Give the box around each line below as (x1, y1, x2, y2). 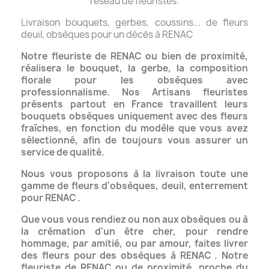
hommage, (21, 237, 73, 250)
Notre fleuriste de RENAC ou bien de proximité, (21, 49, 248, 62)
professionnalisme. (21, 85, 122, 98)
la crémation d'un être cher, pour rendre (21, 225, 248, 238)
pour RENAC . (21, 191, 80, 204)
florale (21, 73, 75, 86)
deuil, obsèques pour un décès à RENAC (21, 28, 193, 41)
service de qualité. (21, 145, 106, 159)
